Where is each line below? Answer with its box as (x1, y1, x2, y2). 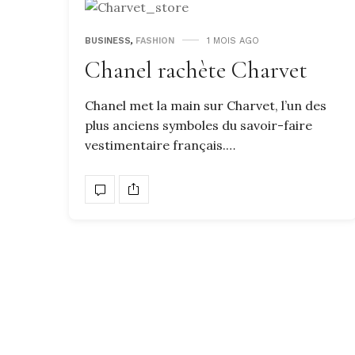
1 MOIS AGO (207, 35, 259, 46)
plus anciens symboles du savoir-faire (85, 116, 312, 133)
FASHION (136, 35, 174, 46)
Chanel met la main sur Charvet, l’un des (85, 97, 326, 113)
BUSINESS (85, 35, 131, 46)
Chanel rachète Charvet (85, 55, 307, 85)
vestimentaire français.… (85, 136, 235, 153)
